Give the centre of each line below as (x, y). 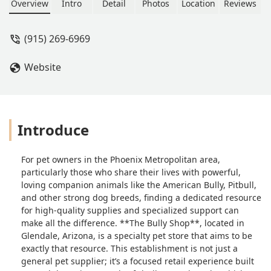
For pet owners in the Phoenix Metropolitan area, (121, 159)
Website (43, 67)
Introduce (53, 129)
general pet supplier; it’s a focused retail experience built (138, 261)
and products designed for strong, (153, 29)
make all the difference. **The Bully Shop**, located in (133, 223)
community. (107, 55)
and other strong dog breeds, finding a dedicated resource (141, 197)
